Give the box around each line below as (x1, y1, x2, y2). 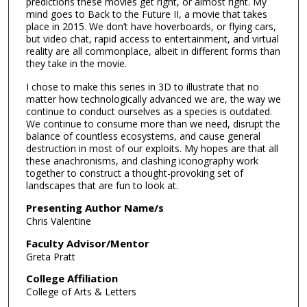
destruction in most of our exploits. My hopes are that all (25, 142, 278, 156)
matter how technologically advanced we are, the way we (25, 93, 281, 106)
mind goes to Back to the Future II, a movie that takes (25, 7, 267, 21)
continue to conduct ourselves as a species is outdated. (25, 105, 272, 119)
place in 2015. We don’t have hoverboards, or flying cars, (25, 19, 276, 33)
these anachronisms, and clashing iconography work (25, 154, 258, 168)
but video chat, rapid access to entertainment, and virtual (25, 32, 279, 45)
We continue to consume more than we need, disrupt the (25, 117, 280, 131)
